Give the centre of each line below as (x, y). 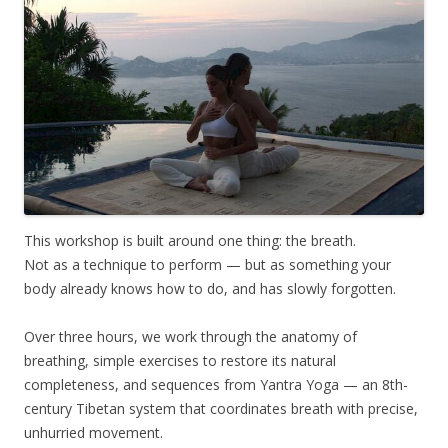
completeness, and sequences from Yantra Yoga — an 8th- (216, 384)
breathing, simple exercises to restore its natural (180, 360)
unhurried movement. (93, 432)
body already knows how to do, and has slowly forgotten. (210, 288)
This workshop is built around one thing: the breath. (190, 240)
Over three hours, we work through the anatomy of (190, 336)
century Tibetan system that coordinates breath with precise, (221, 408)
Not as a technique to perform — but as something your (207, 264)
